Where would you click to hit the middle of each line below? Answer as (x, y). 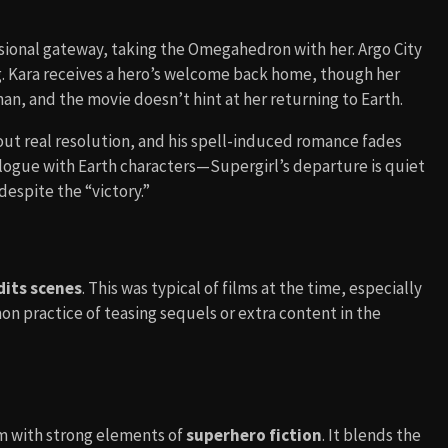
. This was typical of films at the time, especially (252, 287)
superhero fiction (254, 434)
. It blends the (371, 434)
